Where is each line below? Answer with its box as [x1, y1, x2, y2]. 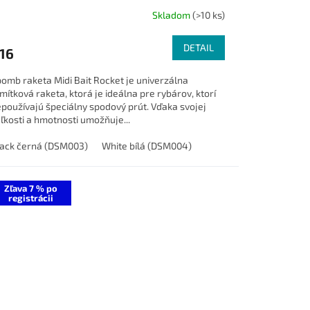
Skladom [152, 9, 192, 21]
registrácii [8, 192, 53, 203]
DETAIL [183, 41, 214, 53]
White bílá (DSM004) [101, 139, 192, 152]
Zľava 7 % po [3, 182, 57, 194]
